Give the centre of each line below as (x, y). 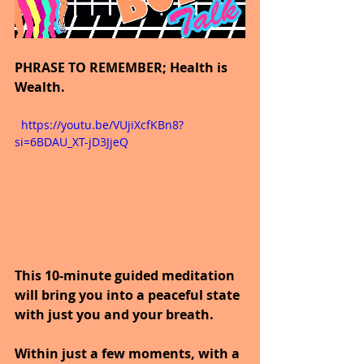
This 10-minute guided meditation (126, 276)
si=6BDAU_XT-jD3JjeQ (71, 142)
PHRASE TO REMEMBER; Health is (123, 68)
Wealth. (40, 87)
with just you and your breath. (114, 315)
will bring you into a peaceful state (129, 295)
